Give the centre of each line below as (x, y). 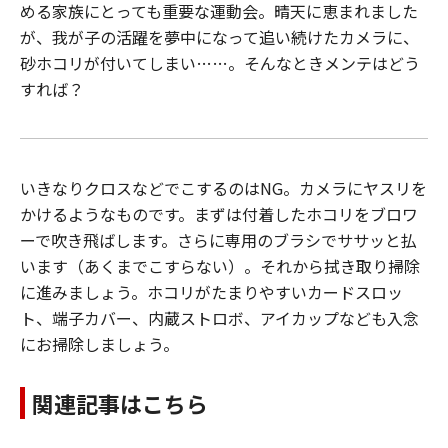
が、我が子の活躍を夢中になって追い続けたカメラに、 (219, 37)
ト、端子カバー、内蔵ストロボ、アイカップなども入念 (219, 318)
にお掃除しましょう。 (99, 344)
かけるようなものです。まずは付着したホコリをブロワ (219, 214)
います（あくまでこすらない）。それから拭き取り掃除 (220, 266)
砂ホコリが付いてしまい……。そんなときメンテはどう (220, 63)
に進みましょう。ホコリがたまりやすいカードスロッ (211, 292)
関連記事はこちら (120, 403)
